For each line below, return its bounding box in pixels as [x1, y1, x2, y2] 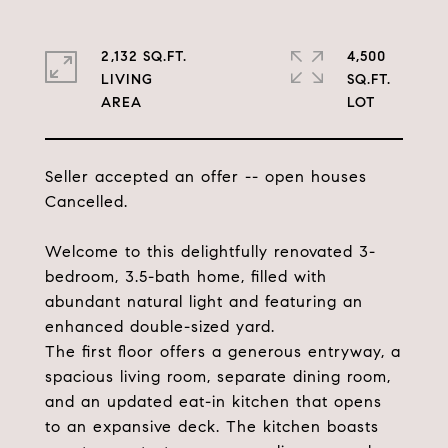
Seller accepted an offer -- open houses [45, 167, 367, 186]
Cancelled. [45, 192, 128, 211]
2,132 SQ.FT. [101, 48, 187, 65]
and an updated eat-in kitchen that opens [45, 392, 382, 411]
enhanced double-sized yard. [45, 317, 275, 336]
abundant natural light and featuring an [45, 292, 363, 311]
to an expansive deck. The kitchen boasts [45, 417, 379, 436]
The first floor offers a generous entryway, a [45, 342, 401, 361]
